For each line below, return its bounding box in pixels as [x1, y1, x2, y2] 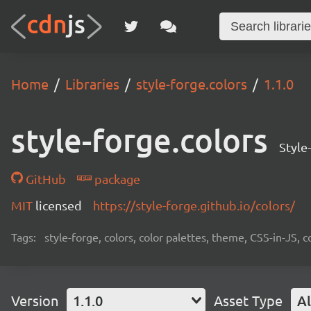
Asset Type [214, 292, 283, 309]
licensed [35, 198, 82, 212]
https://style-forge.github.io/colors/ [93, 198, 295, 212]
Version [11, 292, 58, 309]
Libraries [65, 75, 119, 92]
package [91, 171, 140, 186]
